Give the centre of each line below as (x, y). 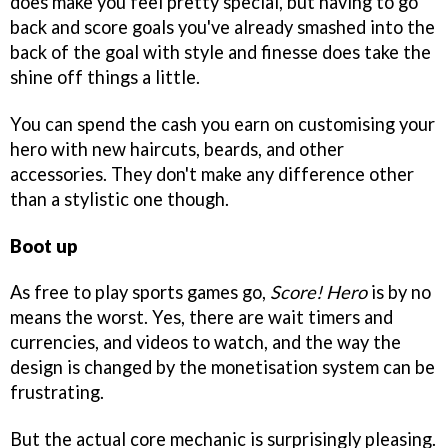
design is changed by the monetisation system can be (222, 367)
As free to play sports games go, (140, 292)
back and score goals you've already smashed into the (222, 26)
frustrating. (57, 392)
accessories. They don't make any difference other (212, 173)
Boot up (44, 245)
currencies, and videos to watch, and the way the (205, 342)
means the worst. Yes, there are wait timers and (201, 317)
